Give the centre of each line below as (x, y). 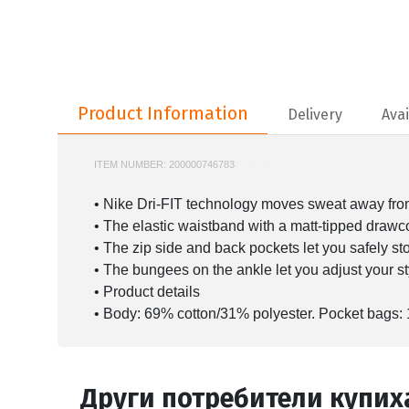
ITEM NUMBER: (131, 164)
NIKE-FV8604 (268, 164)
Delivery (315, 114)
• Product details (147, 291)
